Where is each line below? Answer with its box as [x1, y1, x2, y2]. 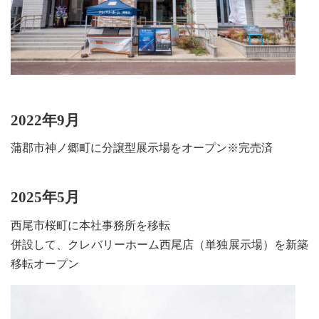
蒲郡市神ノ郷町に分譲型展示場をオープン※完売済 [11, 142, 273, 155]
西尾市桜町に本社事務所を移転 [11, 219, 170, 231]
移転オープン [11, 257, 79, 270]
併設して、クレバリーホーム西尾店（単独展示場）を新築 [11, 238, 308, 251]
